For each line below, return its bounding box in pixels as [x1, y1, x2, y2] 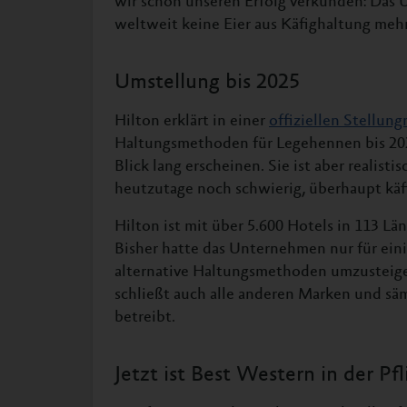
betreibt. [114, 309, 175, 326]
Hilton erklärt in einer [114, 113, 269, 130]
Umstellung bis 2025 [114, 72, 300, 94]
